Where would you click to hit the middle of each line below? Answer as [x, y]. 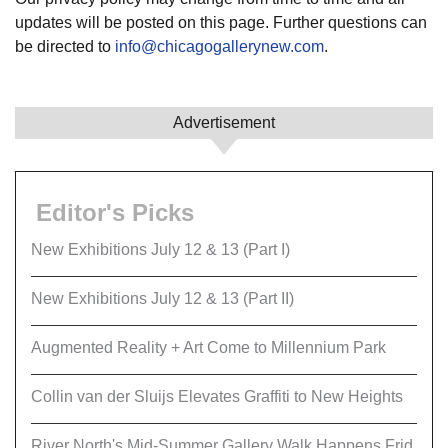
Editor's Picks [115, 212]
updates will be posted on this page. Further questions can [221, 22]
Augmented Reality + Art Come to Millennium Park [208, 347]
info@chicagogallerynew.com [219, 46]
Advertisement [224, 122]
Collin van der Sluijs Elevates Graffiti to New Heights [217, 396]
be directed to [65, 46]
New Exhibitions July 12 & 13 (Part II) [162, 298]
